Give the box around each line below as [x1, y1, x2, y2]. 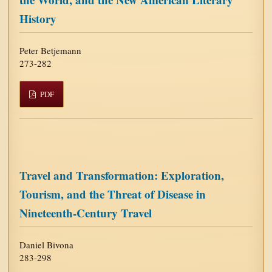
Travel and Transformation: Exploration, [19, 166, 225, 183]
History [19, 10, 57, 27]
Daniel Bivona [19, 238, 74, 251]
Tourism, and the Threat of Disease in [19, 185, 206, 202]
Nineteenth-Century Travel [19, 204, 152, 221]
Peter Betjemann [19, 44, 82, 56]
